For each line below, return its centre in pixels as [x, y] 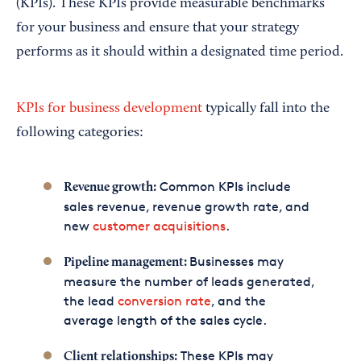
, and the [238, 301]
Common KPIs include [223, 187]
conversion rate [164, 301]
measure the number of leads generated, [189, 282]
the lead [90, 301]
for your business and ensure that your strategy [158, 29]
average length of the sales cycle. [165, 321]
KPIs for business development [109, 109]
